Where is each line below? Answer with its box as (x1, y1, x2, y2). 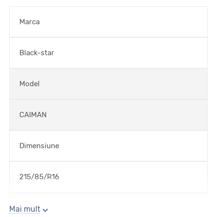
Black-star (19, 48, 54, 57)
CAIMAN (19, 110, 46, 119)
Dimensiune (19, 141, 59, 150)
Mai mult (9, 204, 40, 214)
